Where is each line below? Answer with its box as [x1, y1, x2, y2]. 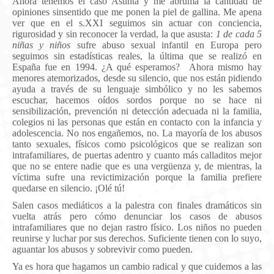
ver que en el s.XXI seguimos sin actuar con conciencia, [12, 17, 262, 28]
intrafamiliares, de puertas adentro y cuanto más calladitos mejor [12, 149, 262, 160]
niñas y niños [12, 39, 71, 50]
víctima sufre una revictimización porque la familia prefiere [12, 171, 262, 182]
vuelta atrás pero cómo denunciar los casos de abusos [12, 210, 262, 221]
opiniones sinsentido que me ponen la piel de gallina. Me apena [12, 6, 262, 17]
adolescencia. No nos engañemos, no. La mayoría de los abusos [12, 127, 262, 138]
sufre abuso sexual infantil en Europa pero [70, 39, 262, 50]
